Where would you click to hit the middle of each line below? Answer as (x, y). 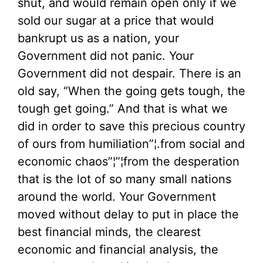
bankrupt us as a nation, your (98, 38)
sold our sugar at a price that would (116, 21)
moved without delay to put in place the (128, 214)
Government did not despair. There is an (129, 73)
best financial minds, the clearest (109, 232)
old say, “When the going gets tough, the (131, 91)
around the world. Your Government (117, 197)
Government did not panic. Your (106, 56)
